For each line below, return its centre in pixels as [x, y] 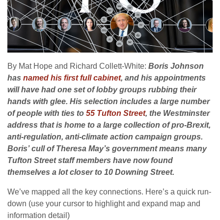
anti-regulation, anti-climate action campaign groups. [105, 137]
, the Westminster [178, 113]
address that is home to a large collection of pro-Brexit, [109, 125]
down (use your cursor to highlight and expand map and [104, 203]
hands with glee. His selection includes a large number [109, 101]
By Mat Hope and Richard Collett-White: [78, 66]
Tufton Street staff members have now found [90, 160]
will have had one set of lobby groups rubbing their [102, 89]
